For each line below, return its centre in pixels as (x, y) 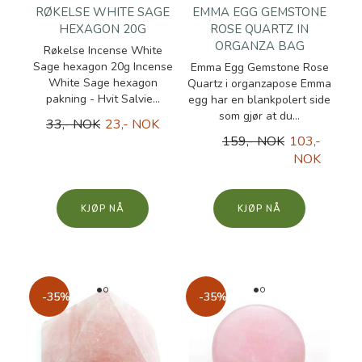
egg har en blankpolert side (259, 100)
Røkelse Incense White (103, 51)
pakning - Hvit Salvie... (103, 99)
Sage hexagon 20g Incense (103, 67)
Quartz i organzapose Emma (259, 84)
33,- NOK (73, 124)
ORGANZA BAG (259, 46)
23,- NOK (132, 124)
